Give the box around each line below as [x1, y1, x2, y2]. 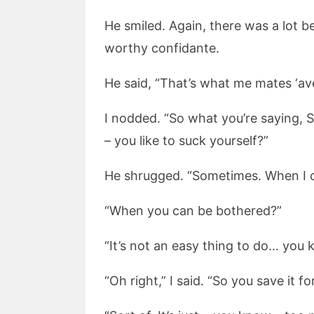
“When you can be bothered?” [104, 203, 282, 218]
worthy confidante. [104, 41, 219, 55]
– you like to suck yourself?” [104, 133, 268, 148]
